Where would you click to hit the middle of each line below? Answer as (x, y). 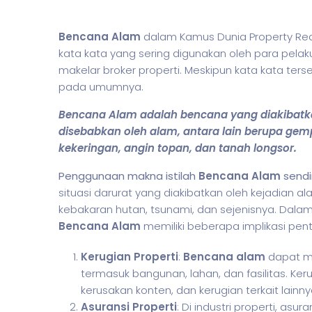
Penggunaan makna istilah (128, 176)
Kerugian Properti (130, 257)
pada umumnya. (101, 87)
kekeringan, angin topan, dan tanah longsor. (178, 148)
